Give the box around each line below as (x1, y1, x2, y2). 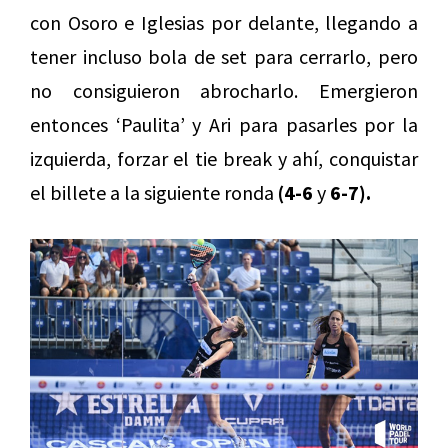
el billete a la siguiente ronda (30, 179, 278, 205)
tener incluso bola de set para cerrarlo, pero (30, 43, 418, 69)
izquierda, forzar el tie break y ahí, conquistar (30, 145, 418, 171)
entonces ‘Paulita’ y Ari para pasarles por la (30, 111, 418, 137)
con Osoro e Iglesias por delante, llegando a (30, 9, 418, 35)
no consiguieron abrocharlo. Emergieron (30, 77, 418, 103)
